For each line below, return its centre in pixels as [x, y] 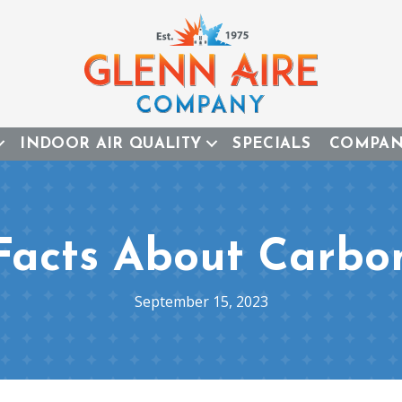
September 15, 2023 [201, 301]
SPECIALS [272, 144]
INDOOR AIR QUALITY [111, 144]
